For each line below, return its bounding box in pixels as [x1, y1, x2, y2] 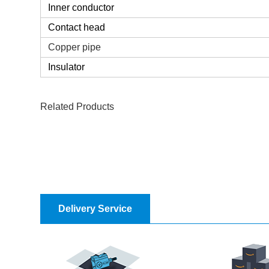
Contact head [48, 22, 106, 33]
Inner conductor [48, 2, 115, 13]
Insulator [48, 62, 85, 73]
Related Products [40, 101, 115, 112]
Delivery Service [58, 203, 133, 214]
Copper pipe [48, 42, 101, 53]
